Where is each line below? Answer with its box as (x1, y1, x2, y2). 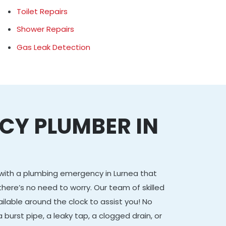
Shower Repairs (17, 24, 75, 34)
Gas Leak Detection (17, 41, 91, 52)
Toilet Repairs (17, 6, 68, 17)
